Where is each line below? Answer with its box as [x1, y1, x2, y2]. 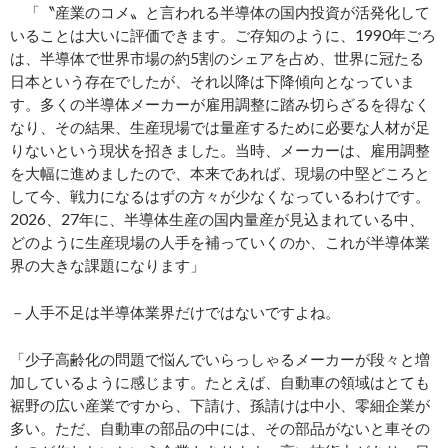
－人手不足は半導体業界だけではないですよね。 [10, 303, 340, 322]
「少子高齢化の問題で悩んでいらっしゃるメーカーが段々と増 [10, 350, 430, 369]
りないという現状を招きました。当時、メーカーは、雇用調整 [10, 141, 430, 160]
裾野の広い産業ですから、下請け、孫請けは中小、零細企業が [10, 396, 430, 415]
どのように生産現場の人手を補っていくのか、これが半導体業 [10, 233, 430, 252]
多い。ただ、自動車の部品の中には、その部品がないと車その [10, 419, 430, 438]
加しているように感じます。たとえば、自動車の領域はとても [10, 373, 430, 392]
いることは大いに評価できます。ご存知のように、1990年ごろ [10, 26, 436, 45]
